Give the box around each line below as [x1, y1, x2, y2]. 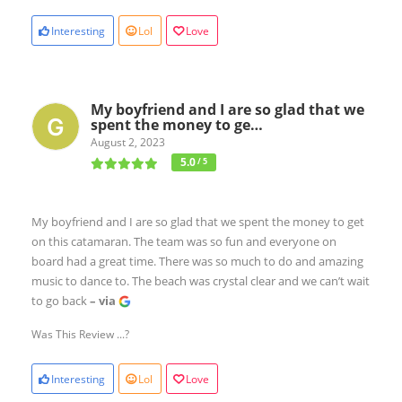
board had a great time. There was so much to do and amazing [31, 252, 363, 269]
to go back [31, 292, 90, 309]
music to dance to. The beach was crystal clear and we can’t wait [31, 272, 370, 289]
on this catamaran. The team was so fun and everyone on [31, 232, 336, 249]
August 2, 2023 [91, 134, 165, 150]
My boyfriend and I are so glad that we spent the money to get [31, 213, 364, 230]
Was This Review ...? [31, 326, 129, 342]
